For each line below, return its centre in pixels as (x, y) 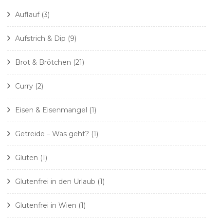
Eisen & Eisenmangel (51, 110)
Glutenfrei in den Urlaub (55, 182)
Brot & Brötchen (43, 63)
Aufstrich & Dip (40, 39)
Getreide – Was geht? (52, 134)
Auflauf (27, 15)
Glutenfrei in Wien (46, 206)
